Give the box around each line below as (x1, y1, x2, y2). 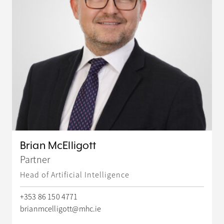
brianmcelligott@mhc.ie (20, 203, 101, 214)
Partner (20, 153, 50, 166)
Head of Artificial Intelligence (20, 169, 129, 180)
